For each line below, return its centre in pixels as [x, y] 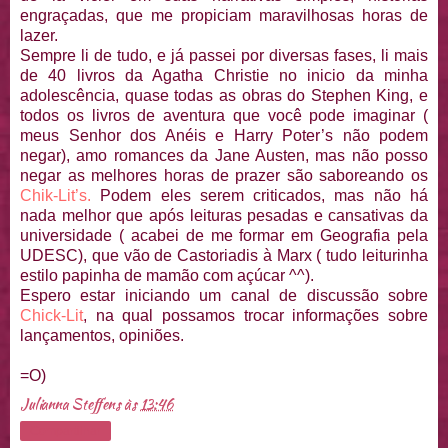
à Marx [287, 255]
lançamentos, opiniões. [102, 335]
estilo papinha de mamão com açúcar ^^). [167, 275]
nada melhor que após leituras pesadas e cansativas [212, 215]
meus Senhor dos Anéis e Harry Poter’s [176, 135]
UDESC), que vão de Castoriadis [139, 255]
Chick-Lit [51, 315]
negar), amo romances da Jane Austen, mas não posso [224, 155]
